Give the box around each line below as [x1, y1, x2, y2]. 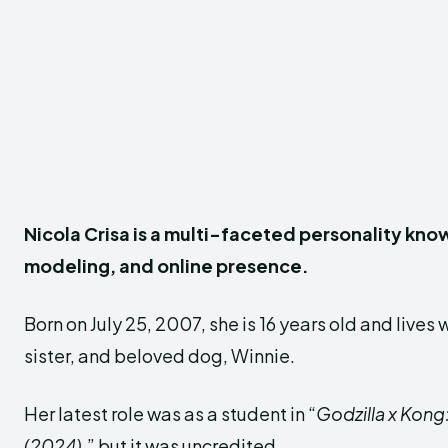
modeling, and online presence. [24, 254, 309, 277]
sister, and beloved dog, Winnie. [24, 344, 295, 367]
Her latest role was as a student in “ [24, 402, 316, 425]
